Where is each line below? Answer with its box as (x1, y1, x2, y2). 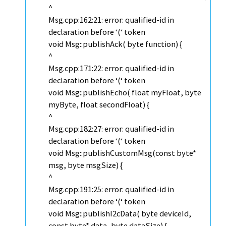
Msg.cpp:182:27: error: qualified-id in (48, 124, 174, 134)
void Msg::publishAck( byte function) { (48, 39, 182, 49)
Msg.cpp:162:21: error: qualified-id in (48, 15, 174, 25)
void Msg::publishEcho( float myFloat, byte (48, 87, 201, 98)
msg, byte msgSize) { (48, 160, 123, 171)
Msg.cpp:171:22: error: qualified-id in (48, 63, 174, 74)
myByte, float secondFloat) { (48, 99, 149, 110)
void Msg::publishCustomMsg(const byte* (48, 148, 196, 158)
